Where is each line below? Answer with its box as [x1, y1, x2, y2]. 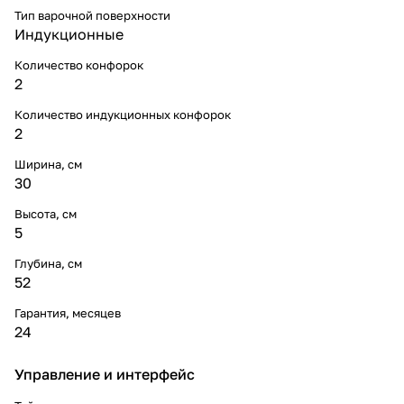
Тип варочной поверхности [14, 7, 170, 23]
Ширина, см [14, 156, 82, 171]
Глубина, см [14, 255, 82, 271]
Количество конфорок [14, 57, 143, 72]
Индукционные [14, 24, 124, 43]
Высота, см [14, 206, 77, 221]
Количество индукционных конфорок [14, 106, 231, 122]
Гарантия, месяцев [14, 305, 121, 320]
